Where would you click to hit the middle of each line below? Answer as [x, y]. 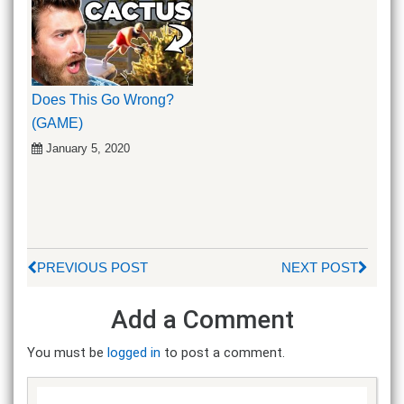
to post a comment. [223, 353]
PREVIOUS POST [92, 267]
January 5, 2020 [88, 148]
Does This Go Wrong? [103, 99]
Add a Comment [202, 320]
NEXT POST [320, 267]
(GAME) [57, 123]
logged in [134, 353]
